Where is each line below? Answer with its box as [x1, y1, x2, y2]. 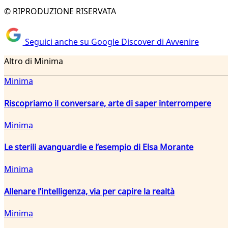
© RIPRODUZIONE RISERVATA [4, 5, 116, 17]
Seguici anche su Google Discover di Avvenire [22, 36, 199, 48]
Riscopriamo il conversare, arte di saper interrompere [4, 97, 211, 109]
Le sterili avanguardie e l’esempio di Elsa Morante [4, 141, 193, 153]
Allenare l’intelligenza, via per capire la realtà [4, 185, 175, 197]
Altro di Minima [4, 55, 63, 67]
